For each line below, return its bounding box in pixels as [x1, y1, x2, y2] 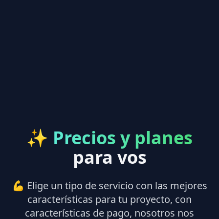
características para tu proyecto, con [27, 192, 192, 206]
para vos [72, 145, 147, 169]
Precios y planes [53, 125, 193, 150]
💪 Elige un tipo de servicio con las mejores [12, 178, 207, 192]
